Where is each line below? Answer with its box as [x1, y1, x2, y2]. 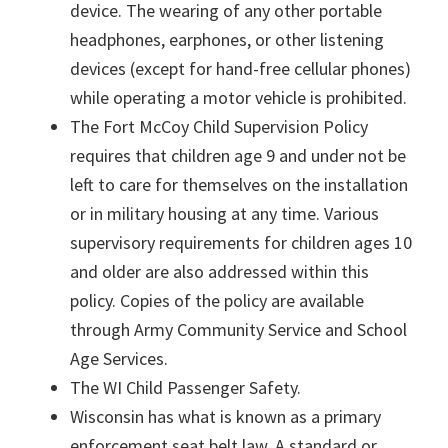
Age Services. [70, 347, 168, 370]
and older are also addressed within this [70, 260, 369, 283]
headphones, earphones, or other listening [70, 28, 384, 51]
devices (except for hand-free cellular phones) [70, 57, 411, 80]
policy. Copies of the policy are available [70, 289, 364, 312]
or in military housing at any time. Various [70, 202, 379, 225]
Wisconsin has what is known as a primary [70, 405, 381, 428]
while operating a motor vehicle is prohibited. [70, 86, 407, 109]
